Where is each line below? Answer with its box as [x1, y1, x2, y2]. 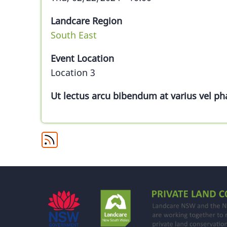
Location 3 [51, 66, 95, 79]
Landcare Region [51, 14, 122, 27]
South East [51, 28, 97, 41]
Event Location [51, 52, 114, 64]
